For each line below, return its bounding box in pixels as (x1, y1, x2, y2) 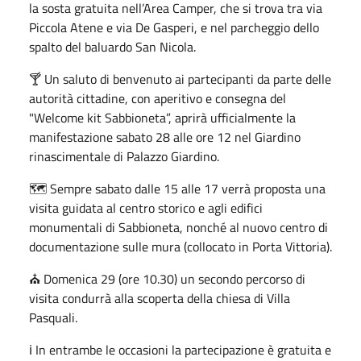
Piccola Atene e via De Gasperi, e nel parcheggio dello (29, 17, 319, 37)
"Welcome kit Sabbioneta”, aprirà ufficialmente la (29, 107, 296, 127)
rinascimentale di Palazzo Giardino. (29, 146, 219, 166)
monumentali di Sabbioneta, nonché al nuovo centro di (29, 217, 328, 237)
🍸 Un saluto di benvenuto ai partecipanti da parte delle (29, 68, 331, 89)
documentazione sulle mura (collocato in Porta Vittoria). (29, 236, 332, 256)
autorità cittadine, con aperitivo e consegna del (29, 88, 286, 108)
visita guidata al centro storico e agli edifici (29, 197, 263, 218)
